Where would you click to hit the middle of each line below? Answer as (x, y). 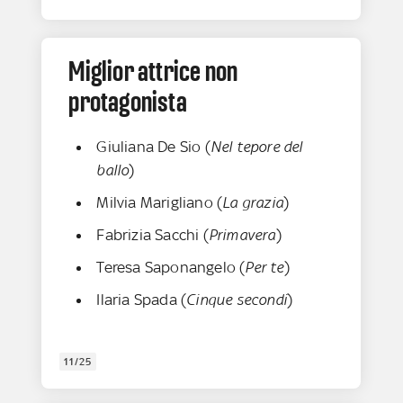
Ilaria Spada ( (142, 300)
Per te (264, 268)
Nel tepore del (256, 147)
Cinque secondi (237, 300)
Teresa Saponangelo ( (171, 268)
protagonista (128, 102)
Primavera (242, 235)
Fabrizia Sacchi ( (152, 235)
